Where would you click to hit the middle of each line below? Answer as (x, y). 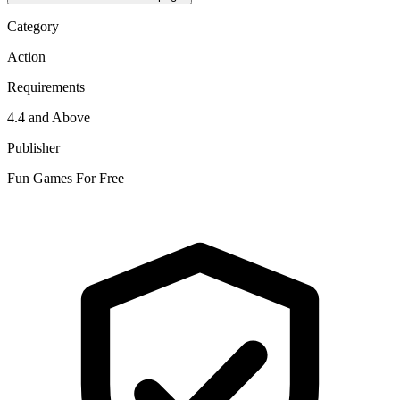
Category (33, 26)
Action (26, 56)
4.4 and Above (49, 117)
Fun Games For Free (66, 178)
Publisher (33, 147)
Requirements (46, 87)
